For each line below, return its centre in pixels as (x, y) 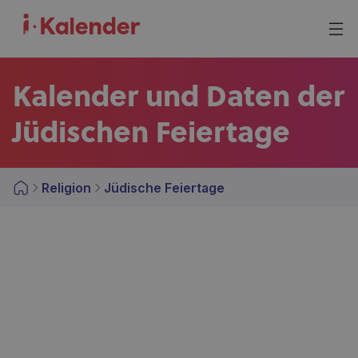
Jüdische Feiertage (164, 188)
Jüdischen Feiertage (151, 131)
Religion (66, 188)
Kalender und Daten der (179, 95)
